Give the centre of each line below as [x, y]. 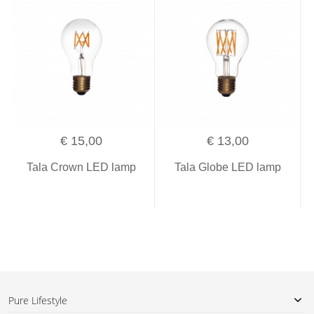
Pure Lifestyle [38, 300]
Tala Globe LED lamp [227, 167]
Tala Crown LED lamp [81, 167]
